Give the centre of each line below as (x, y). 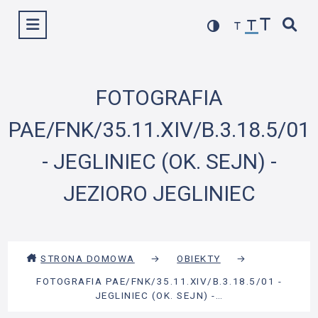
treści (171, 38)
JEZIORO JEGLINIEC (159, 193)
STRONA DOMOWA (88, 258)
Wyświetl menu (70, 23)
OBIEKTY (199, 258)
